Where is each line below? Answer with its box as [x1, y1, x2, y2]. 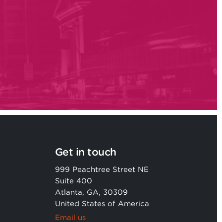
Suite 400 [55, 176, 92, 185]
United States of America [55, 199, 149, 208]
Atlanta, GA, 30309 [55, 188, 128, 197]
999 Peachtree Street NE [55, 165, 149, 174]
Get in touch [55, 146, 116, 158]
